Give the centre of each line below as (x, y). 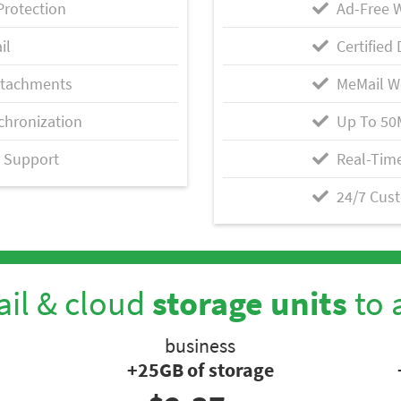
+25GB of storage (200, 370)
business (200, 346)
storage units (249, 303)
